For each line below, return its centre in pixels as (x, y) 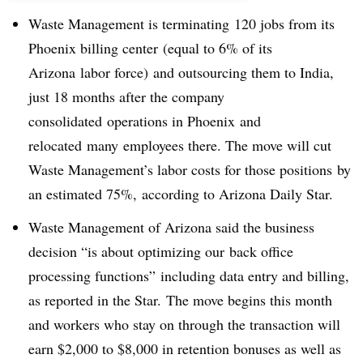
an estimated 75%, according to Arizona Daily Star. (181, 194)
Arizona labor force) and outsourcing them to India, (181, 72)
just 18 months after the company (126, 96)
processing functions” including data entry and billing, (189, 275)
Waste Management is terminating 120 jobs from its (181, 23)
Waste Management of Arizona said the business (171, 226)
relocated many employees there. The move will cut (180, 145)
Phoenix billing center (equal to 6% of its (150, 48)
